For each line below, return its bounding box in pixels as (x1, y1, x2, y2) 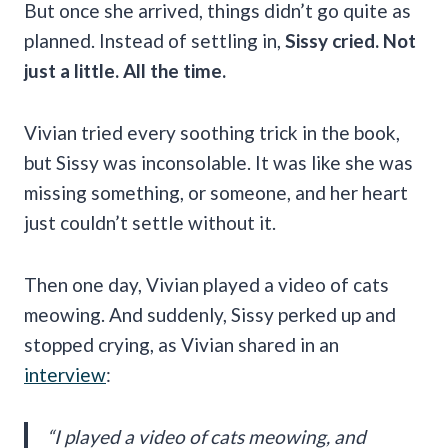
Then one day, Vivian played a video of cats (24, 272, 389, 296)
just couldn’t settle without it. (24, 210, 276, 234)
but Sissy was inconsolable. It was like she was (24, 150, 413, 174)
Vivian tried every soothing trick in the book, (24, 120, 400, 144)
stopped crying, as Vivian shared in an (24, 332, 339, 356)
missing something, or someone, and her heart (24, 180, 408, 204)
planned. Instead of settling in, (24, 28, 285, 52)
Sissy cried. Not (285, 28, 416, 52)
